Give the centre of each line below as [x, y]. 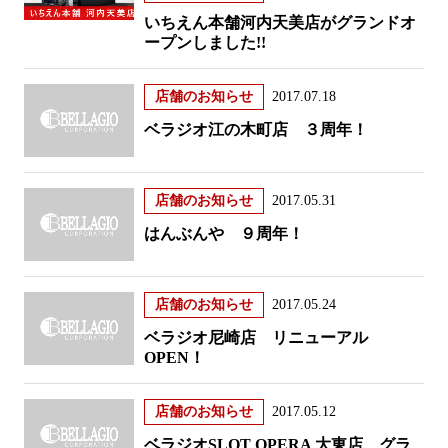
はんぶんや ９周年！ [223, 233]
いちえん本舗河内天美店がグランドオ [279, 22]
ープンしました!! [204, 42]
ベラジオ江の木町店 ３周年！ [255, 129]
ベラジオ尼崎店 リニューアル [255, 338]
